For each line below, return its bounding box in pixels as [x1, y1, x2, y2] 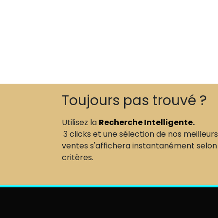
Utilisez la [62, 117, 99, 128]
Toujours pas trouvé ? [62, 91, 207, 110]
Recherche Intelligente [99, 117, 193, 128]
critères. [62, 152, 95, 163]
